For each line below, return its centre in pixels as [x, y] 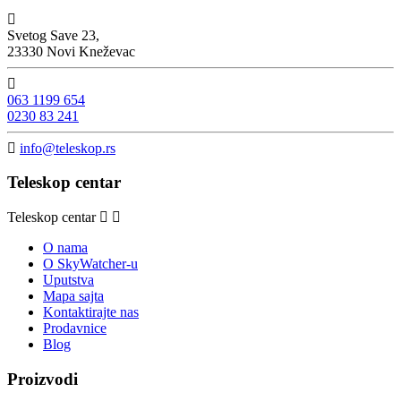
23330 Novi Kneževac [71, 51]
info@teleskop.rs [68, 148]
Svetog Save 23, [53, 35]
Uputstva [68, 280]
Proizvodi [43, 379]
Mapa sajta [73, 296]
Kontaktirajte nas [91, 312]
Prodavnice [75, 328]
